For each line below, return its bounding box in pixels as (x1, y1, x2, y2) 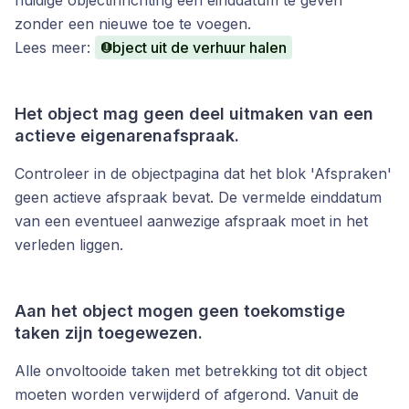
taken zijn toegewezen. (15, 323, 203, 342)
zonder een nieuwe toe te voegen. (15, 15, 251, 33)
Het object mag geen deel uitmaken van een (15, 104, 373, 123)
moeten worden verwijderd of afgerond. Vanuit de (15, 385, 359, 404)
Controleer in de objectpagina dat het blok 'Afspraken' (15, 164, 392, 183)
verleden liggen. (15, 236, 123, 254)
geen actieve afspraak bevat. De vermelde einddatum (15, 188, 382, 206)
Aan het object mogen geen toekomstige (15, 301, 345, 320)
